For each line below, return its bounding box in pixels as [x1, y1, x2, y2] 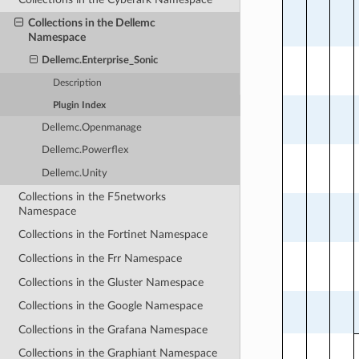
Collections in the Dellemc [27, 17, 155, 30]
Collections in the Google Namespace [18, 300, 204, 313]
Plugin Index [53, 100, 107, 110]
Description [53, 79, 103, 88]
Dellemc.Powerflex [42, 145, 129, 156]
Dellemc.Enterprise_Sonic [42, 55, 159, 67]
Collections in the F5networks [18, 190, 167, 203]
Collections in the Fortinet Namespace [18, 228, 208, 241]
